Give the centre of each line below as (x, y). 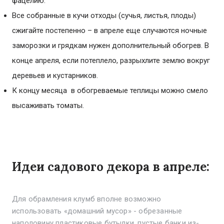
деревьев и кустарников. (55, 75)
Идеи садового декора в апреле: (111, 167)
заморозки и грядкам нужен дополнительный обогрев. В (110, 45)
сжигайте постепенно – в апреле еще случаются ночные (109, 30)
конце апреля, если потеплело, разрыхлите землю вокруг (111, 60)
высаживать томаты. (48, 105)
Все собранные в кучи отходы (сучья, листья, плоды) (104, 15)
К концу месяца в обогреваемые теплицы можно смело (110, 90)
